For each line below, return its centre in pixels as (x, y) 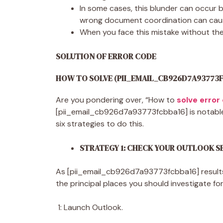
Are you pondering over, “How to (116, 100)
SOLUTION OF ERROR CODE (106, 56)
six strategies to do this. (101, 123)
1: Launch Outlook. (90, 207)
